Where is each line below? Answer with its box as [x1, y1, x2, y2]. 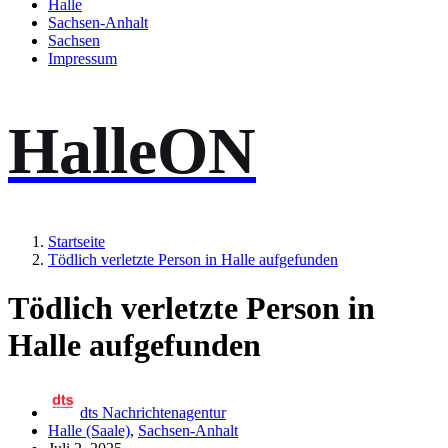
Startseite [48, 232, 105, 250]
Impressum [48, 50, 117, 68]
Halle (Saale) [48, 421, 130, 439]
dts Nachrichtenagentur [80, 403, 226, 421]
